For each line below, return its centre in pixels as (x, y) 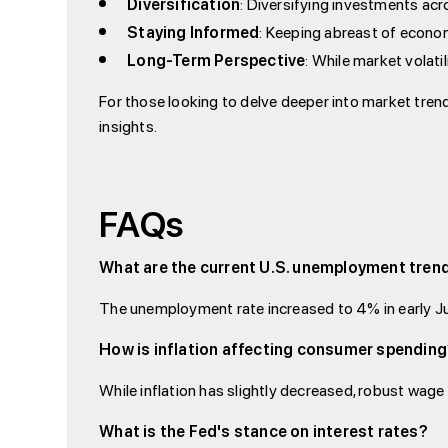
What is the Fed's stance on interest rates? (263, 431)
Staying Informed (193, 32)
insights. (128, 126)
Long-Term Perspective (216, 60)
